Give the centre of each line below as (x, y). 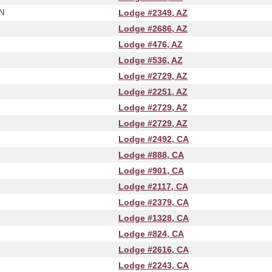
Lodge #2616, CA (154, 250)
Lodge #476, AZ (151, 44)
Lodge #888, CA (151, 155)
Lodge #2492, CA (154, 139)
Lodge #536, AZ (151, 60)
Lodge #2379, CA (154, 202)
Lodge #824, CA (151, 234)
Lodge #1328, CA (154, 218)
